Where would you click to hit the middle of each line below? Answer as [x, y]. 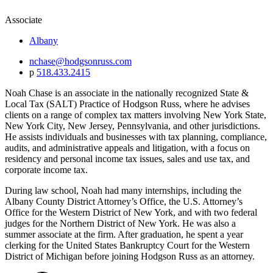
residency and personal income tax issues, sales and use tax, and [127, 158]
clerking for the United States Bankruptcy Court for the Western [127, 245]
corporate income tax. [46, 169]
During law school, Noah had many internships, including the [123, 190]
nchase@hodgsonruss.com [80, 61]
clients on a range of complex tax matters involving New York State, [136, 115]
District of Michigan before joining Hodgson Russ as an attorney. [130, 256]
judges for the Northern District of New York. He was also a [120, 223]
